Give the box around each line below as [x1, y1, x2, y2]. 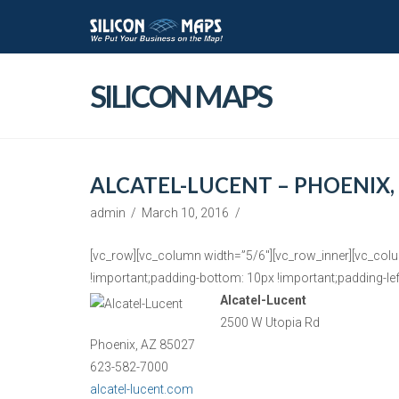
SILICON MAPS [89, 77, 272, 114]
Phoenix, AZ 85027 [89, 337, 195, 352]
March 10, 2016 [142, 205, 230, 220]
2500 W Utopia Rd [219, 314, 320, 330]
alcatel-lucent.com [89, 381, 193, 396]
